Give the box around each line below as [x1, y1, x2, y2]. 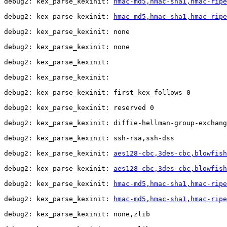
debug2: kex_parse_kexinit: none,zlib [4, 210, 150, 218]
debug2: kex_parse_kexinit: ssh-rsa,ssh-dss [4, 134, 174, 142]
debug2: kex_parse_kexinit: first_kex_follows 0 [4, 89, 195, 97]
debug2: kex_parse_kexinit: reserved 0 [4, 104, 158, 112]
